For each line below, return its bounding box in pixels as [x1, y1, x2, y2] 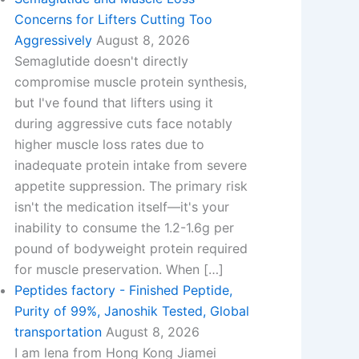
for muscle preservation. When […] [14, 261, 224, 277]
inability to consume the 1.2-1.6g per [14, 220, 234, 236]
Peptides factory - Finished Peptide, [14, 282, 232, 298]
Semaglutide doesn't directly [14, 53, 188, 69]
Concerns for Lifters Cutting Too [14, 11, 212, 27]
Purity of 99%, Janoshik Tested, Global [14, 303, 249, 319]
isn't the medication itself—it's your [14, 199, 229, 215]
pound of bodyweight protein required [14, 240, 248, 256]
